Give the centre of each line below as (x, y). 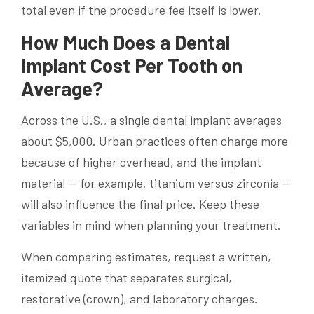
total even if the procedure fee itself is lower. (141, 10)
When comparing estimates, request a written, (146, 257)
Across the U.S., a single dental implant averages (151, 120)
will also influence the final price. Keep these (140, 204)
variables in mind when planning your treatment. (151, 225)
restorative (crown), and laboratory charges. (139, 299)
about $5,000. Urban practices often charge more (155, 141)
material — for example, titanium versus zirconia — (156, 183)
